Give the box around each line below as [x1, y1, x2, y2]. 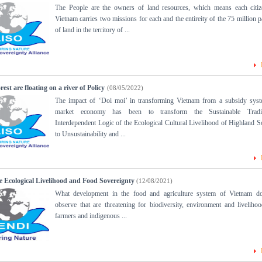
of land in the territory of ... [55, 26, 130, 35]
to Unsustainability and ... [55, 130, 126, 139]
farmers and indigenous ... [55, 212, 127, 220]
